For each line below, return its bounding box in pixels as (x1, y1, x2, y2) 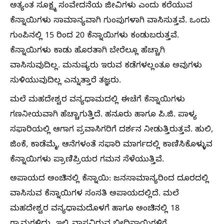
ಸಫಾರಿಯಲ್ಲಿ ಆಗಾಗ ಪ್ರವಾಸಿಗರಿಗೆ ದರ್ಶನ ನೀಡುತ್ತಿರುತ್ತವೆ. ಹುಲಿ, (10, 125, 213, 136)
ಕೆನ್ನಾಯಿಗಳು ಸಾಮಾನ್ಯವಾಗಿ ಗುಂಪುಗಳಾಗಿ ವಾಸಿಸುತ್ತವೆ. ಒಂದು (10, 16, 210, 27)
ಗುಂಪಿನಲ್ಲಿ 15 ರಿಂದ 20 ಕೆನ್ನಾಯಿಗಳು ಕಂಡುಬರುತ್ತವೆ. (10, 31, 179, 42)
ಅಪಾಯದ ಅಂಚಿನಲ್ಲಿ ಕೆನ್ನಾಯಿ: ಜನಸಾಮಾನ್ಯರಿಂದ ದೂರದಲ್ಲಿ (10, 174, 209, 185)
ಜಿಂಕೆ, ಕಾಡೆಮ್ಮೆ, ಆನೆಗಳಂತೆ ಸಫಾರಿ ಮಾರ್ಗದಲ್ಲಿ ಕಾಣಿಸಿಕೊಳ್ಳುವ (10, 140, 212, 151)
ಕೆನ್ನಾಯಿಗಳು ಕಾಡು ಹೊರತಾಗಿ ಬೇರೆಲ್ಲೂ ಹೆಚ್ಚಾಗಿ (10, 46, 165, 57)
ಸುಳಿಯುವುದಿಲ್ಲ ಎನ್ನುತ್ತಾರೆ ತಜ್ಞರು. (10, 76, 121, 87)
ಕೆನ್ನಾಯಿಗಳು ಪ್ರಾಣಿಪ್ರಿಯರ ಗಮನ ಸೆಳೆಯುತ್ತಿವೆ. (10, 155, 164, 166)
